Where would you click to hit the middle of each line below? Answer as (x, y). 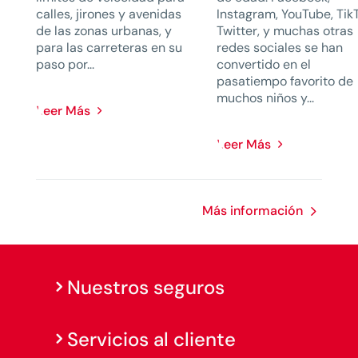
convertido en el (264, 65)
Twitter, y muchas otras (285, 31)
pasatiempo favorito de (285, 82)
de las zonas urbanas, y (103, 31)
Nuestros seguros (145, 288)
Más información (253, 211)
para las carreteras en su (109, 48)
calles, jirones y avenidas (108, 14)
